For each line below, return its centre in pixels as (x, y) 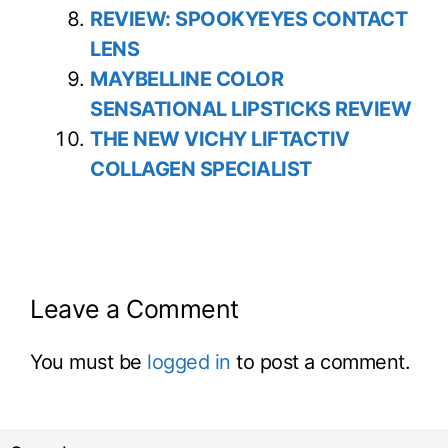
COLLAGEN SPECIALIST (201, 169)
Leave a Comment (134, 309)
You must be (88, 362)
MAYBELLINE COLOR (186, 79)
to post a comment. (320, 362)
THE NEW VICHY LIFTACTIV (220, 139)
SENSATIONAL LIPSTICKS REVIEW (250, 109)
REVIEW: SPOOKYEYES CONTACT (248, 19)
